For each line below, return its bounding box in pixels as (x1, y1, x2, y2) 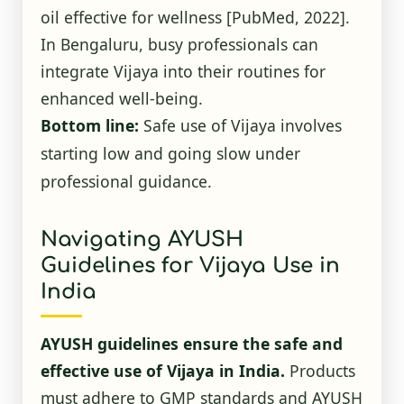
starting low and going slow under (40, 142, 300, 164)
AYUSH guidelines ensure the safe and (40, 332, 343, 354)
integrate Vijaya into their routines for (40, 60, 326, 82)
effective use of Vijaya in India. (40, 359, 285, 381)
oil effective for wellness (40, 5, 226, 28)
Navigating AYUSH (40, 227, 243, 251)
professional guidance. (40, 170, 212, 192)
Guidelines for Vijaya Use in (40, 253, 340, 277)
